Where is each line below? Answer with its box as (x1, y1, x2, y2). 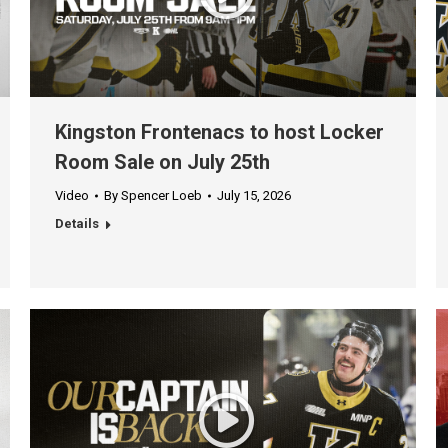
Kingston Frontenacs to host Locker (55, 120, 384, 145)
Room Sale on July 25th (55, 150, 270, 175)
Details (55, 216, 99, 232)
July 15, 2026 (217, 188, 291, 204)
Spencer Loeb (121, 188, 202, 204)
